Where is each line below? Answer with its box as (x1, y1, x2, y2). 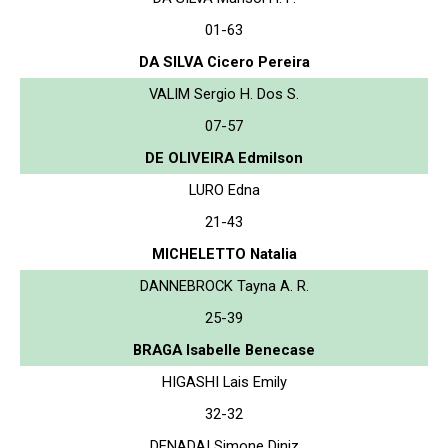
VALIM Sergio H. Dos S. (149, 84, 299, 103)
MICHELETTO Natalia (151, 244, 297, 263)
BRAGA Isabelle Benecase (133, 340, 315, 359)
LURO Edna (188, 180, 260, 199)
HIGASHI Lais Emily (161, 372, 287, 391)
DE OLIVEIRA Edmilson (145, 148, 303, 167)
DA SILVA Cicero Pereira (138, 52, 310, 71)
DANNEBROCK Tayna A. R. (139, 276, 309, 295)
